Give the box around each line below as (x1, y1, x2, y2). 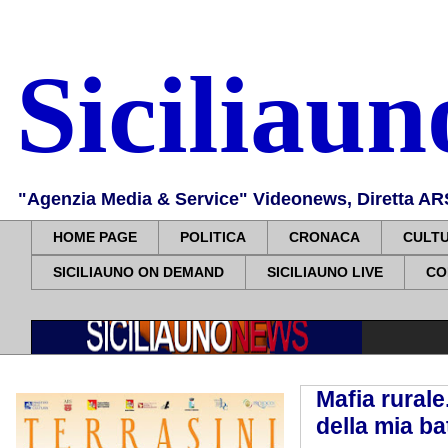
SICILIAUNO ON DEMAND (53, 264, 224, 281)
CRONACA (289, 229, 360, 246)
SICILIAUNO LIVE (267, 264, 383, 281)
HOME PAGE (53, 229, 137, 246)
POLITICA (180, 229, 246, 246)
